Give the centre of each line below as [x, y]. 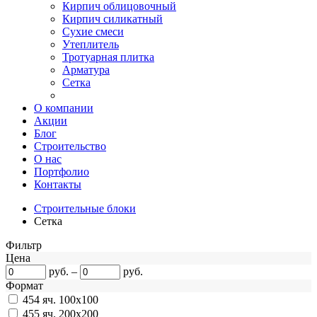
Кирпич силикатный [113, 19]
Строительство [70, 146]
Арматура [86, 70]
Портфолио [62, 172]
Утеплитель [91, 44]
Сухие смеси [93, 31]
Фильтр [24, 245]
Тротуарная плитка [108, 57]
